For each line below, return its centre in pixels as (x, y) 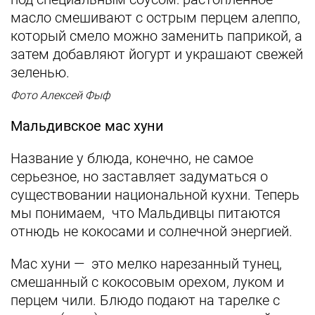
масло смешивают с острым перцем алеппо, (155, 18)
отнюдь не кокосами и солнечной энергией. (153, 231)
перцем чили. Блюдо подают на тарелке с (145, 300)
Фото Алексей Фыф (60, 95)
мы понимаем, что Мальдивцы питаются (146, 213)
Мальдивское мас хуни (87, 126)
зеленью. (40, 72)
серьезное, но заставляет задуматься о (139, 176)
